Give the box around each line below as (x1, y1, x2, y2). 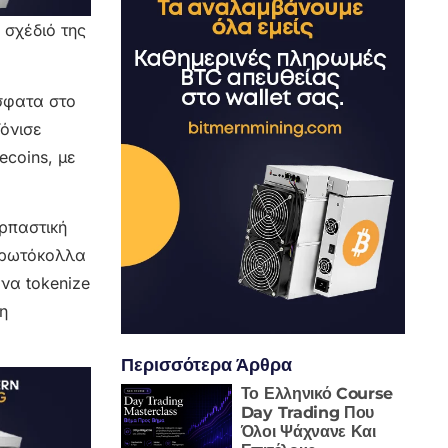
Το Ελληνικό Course (240, 383, 394, 403)
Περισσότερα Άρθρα (120, 352, 292, 376)
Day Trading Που (240, 402, 375, 422)
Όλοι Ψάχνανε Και (240, 421, 376, 441)
